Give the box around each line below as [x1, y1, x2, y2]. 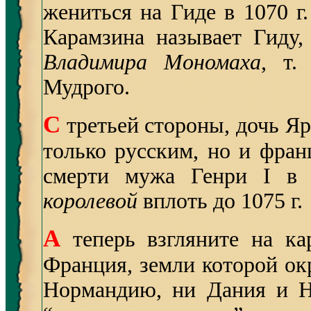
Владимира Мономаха [43, 50, 261, 74]
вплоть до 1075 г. [137, 189, 303, 213]
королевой [43, 189, 137, 213]
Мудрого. [43, 75, 130, 99]
